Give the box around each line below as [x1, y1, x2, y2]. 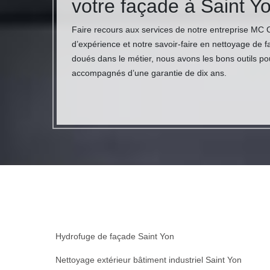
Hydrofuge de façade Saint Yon [55, 231, 174, 241]
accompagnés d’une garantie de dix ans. [72, 68, 227, 78]
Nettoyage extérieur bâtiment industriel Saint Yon [55, 255, 242, 265]
